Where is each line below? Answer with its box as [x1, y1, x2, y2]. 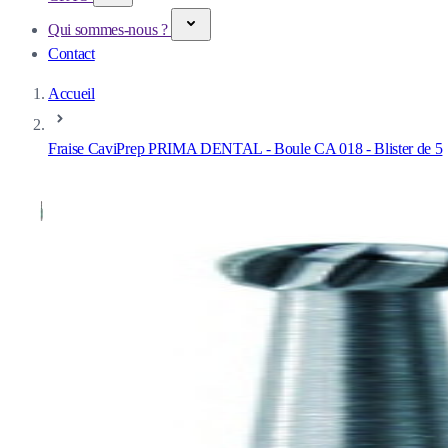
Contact [48, 45, 95, 62]
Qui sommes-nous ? [48, 21, 172, 38]
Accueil [48, 85, 95, 102]
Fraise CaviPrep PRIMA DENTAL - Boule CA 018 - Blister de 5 [48, 140, 443, 157]
